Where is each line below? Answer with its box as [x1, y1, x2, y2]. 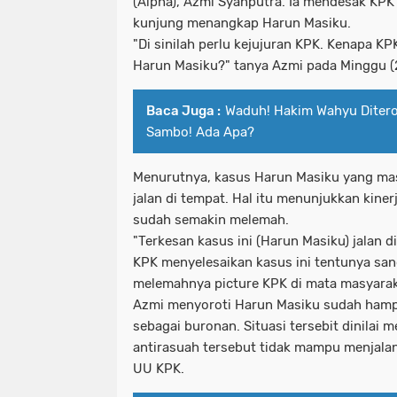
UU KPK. [133, 361, 184, 378]
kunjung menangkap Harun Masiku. [133, 15, 351, 32]
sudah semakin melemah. [133, 212, 289, 229]
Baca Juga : [146, 103, 221, 120]
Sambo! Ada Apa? [146, 124, 254, 141]
